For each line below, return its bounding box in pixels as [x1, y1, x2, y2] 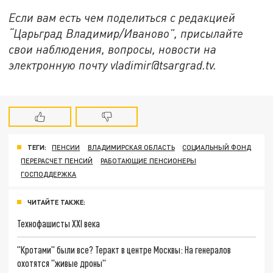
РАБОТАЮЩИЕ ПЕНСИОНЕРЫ [101, 156, 197, 165]
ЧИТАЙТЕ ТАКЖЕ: [27, 197, 85, 206]
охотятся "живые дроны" [17, 257, 107, 269]
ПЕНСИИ [52, 143, 80, 151]
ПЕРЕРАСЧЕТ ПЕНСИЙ [21, 156, 93, 165]
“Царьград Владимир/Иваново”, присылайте [9, 26, 244, 41]
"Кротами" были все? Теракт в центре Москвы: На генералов [17, 244, 232, 256]
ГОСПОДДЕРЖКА [21, 169, 77, 178]
